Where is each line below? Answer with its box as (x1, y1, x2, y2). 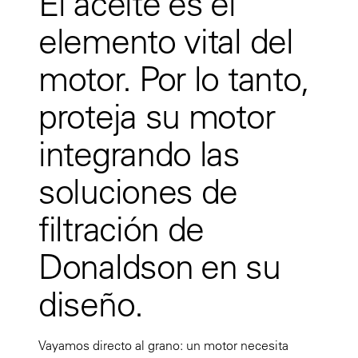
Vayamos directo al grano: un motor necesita (38, 337, 288, 354)
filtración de (38, 207, 205, 251)
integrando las (38, 132, 240, 176)
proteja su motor (38, 94, 275, 138)
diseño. (38, 282, 143, 326)
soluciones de (38, 169, 238, 213)
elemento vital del (38, 19, 293, 63)
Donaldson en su (38, 245, 280, 288)
